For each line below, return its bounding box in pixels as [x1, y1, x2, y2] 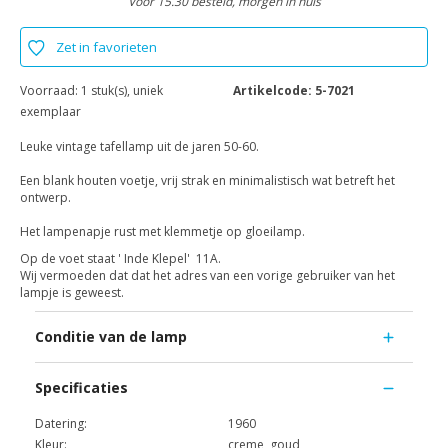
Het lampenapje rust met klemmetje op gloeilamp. [20, 223, 305, 241]
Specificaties [35, 378, 128, 398]
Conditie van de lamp [35, 327, 187, 347]
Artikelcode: [233, 82, 312, 100]
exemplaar [20, 103, 81, 121]
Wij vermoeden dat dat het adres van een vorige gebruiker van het [20, 267, 395, 285]
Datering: [35, 415, 87, 433]
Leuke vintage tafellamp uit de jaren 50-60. [20, 138, 262, 156]
